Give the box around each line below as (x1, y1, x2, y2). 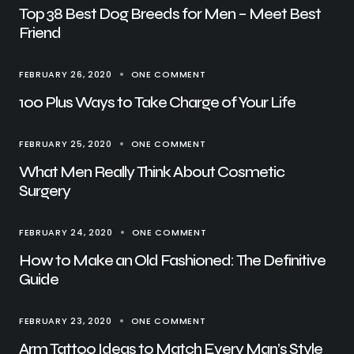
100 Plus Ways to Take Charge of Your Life (19, 92, 296, 113)
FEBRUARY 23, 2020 (19, 314, 112, 328)
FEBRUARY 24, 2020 (19, 226, 113, 239)
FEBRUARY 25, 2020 (19, 137, 112, 151)
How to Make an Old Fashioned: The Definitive (19, 250, 326, 271)
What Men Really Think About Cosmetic (19, 162, 284, 183)
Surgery (19, 181, 70, 201)
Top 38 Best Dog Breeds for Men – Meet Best (19, 4, 321, 24)
